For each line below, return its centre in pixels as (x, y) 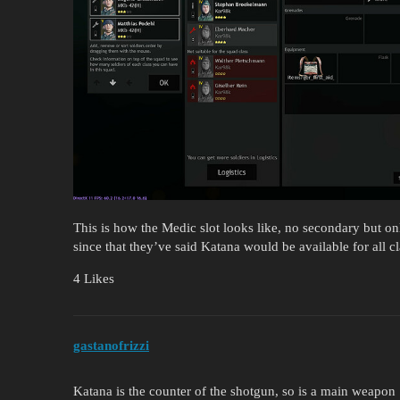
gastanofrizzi (111, 345)
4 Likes (94, 279)
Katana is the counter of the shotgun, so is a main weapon (234, 391)
